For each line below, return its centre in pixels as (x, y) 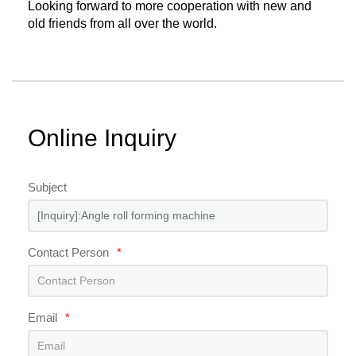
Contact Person (68, 252)
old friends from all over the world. (122, 23)
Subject (47, 187)
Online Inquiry (102, 137)
